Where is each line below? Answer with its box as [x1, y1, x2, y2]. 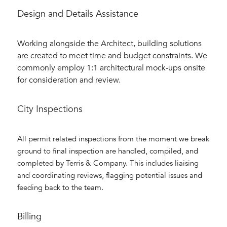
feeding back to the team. [17, 182, 103, 193]
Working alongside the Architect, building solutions [17, 38, 202, 49]
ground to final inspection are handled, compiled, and [17, 146, 198, 156]
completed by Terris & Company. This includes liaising [17, 158, 199, 168]
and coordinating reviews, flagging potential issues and [17, 170, 202, 180]
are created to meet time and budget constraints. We [17, 50, 207, 61]
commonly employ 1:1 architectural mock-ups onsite [17, 62, 205, 73]
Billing [17, 210, 42, 223]
